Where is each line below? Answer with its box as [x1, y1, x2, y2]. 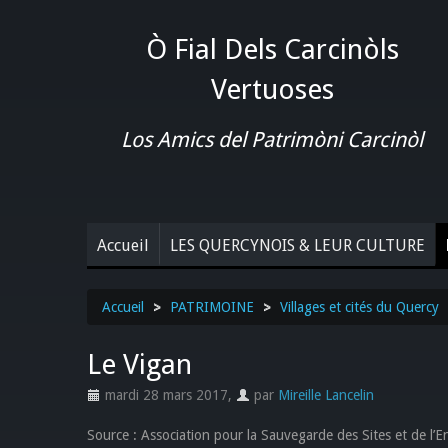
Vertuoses [210, 73, 334, 106]
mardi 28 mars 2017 [101, 386, 228, 403]
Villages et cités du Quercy [280, 298, 439, 315]
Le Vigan [87, 347, 192, 381]
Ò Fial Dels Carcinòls [145, 33, 399, 66]
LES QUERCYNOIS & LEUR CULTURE [170, 235, 425, 255]
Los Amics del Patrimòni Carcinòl [121, 127, 423, 152]
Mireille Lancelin [278, 386, 374, 403]
